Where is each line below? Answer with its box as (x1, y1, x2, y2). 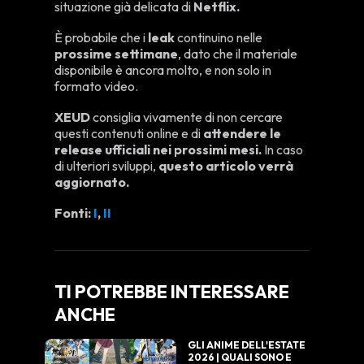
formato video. (54, 78, 139, 95)
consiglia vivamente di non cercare (93, 109, 284, 126)
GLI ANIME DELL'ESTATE (188, 339, 305, 352)
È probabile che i (54, 29, 149, 46)
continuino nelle (177, 29, 263, 46)
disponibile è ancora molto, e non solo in (54, 62, 272, 79)
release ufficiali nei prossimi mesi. (54, 141, 262, 158)
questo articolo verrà (156, 158, 294, 175)
